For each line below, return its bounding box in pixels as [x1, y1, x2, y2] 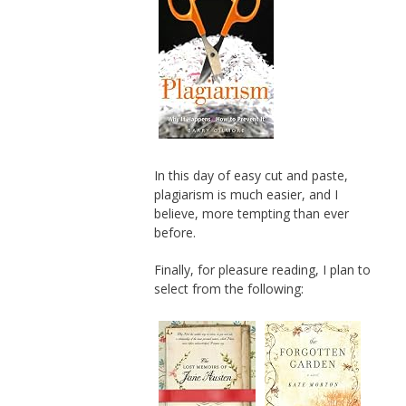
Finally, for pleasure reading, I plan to [153, 261, 371, 279]
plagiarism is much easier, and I [153, 186, 338, 204]
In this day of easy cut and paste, [153, 167, 348, 185]
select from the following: [153, 280, 304, 298]
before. [153, 224, 196, 242]
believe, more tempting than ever [153, 205, 349, 223]
